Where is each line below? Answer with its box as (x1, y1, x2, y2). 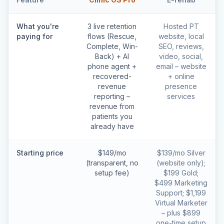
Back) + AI (95, 52, 129, 60)
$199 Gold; (163, 168, 198, 177)
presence (165, 82, 197, 90)
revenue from (89, 102, 134, 110)
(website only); (156, 158, 205, 167)
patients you (91, 112, 132, 120)
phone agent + (87, 62, 136, 70)
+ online (167, 72, 194, 80)
